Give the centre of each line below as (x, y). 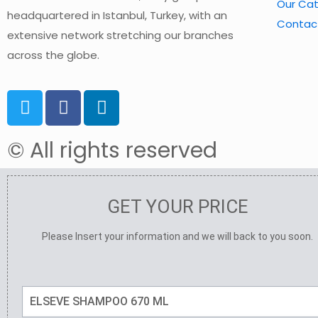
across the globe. (53, 55)
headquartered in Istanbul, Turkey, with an (117, 15)
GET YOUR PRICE (177, 206)
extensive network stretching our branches (120, 35)
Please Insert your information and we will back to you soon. (177, 236)
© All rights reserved (112, 150)
